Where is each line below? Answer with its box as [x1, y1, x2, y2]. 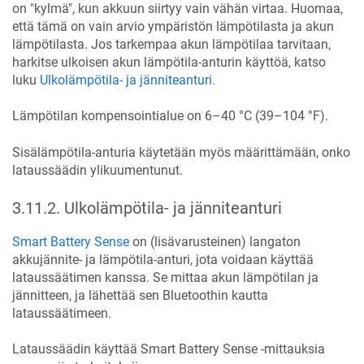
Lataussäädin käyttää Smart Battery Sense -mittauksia [12, 340, 325, 357]
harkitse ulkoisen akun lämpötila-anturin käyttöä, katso [12, 54, 326, 70]
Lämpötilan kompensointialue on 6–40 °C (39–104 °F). [12, 108, 328, 124]
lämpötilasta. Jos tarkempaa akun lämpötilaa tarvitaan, [12, 36, 331, 52]
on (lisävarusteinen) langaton [129, 233, 301, 249]
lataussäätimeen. [12, 305, 111, 321]
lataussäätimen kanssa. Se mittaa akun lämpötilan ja [12, 269, 318, 285]
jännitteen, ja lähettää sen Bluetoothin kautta [12, 287, 268, 303]
